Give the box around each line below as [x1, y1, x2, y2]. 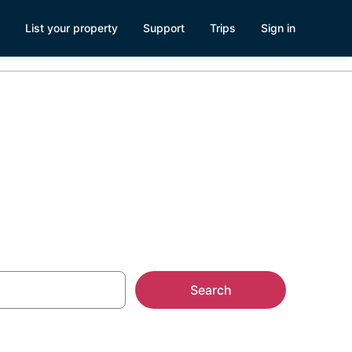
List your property [25, 21, 118, 35]
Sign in [261, 21, 295, 35]
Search [189, 282, 232, 298]
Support [143, 21, 185, 35]
